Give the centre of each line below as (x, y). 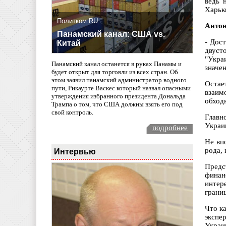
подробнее (170, 127)
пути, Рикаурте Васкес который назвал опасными (121, 88)
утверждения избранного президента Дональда (119, 96)
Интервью (75, 151)
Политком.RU (77, 21)
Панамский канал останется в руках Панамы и (117, 64)
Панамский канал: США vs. (111, 34)
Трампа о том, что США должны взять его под (117, 104)
